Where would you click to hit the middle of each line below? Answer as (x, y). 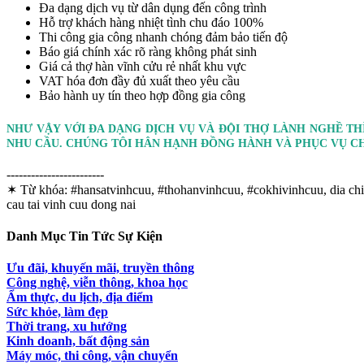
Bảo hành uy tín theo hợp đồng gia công (142, 96)
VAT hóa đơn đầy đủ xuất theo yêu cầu (139, 81)
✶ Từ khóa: (37, 189)
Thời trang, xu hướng (67, 327)
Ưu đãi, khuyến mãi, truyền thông (100, 268)
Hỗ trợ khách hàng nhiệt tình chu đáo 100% (151, 23)
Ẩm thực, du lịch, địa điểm (80, 297)
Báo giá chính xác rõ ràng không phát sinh (148, 52)
